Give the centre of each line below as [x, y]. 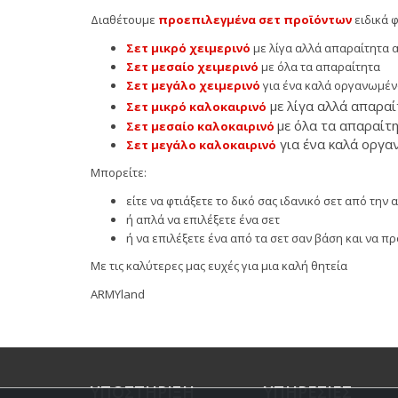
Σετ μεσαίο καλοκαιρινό [200, 126]
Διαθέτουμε [123, 20]
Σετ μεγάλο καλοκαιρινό [201, 144]
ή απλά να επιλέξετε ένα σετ [203, 219]
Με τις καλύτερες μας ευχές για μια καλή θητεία [219, 266]
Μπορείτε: [119, 173]
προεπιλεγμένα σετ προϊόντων [255, 20]
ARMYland [118, 294]
